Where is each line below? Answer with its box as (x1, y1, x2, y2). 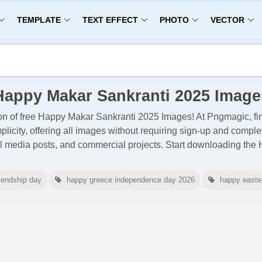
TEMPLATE (16, 15, 61, 25)
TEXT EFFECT (82, 15, 138, 25)
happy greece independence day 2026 (67, 175, 195, 185)
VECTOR (210, 15, 244, 25)
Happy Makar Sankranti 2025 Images (38, 112, 192, 122)
